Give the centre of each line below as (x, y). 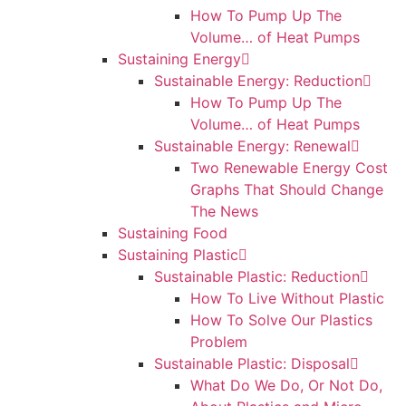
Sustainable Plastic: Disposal (252, 363)
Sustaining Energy (179, 58)
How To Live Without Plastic (287, 298)
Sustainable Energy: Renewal (252, 145)
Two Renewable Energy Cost (289, 167)
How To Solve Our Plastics (281, 319)
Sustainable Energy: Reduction (258, 80)
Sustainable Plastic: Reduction (257, 276)
